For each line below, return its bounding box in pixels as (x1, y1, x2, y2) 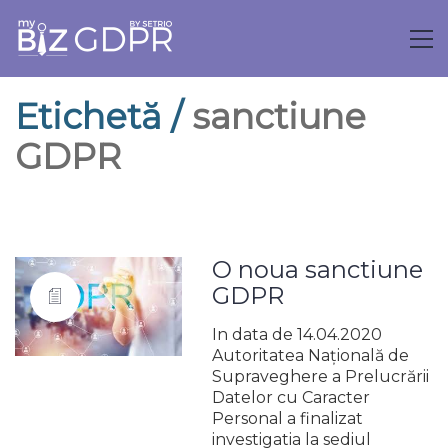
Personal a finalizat (212, 409, 364, 428)
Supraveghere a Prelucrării (212, 367, 430, 386)
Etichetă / (15, 95, 192, 138)
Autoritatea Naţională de (212, 346, 410, 365)
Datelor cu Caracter (212, 388, 371, 407)
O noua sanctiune (212, 255, 424, 284)
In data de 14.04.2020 (212, 325, 383, 344)
